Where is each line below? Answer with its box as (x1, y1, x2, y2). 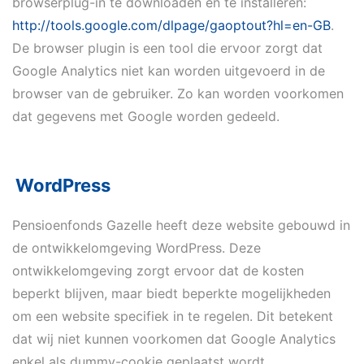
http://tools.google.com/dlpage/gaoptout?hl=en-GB (12, 17, 331, 33)
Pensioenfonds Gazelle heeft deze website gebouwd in (12, 217, 350, 233)
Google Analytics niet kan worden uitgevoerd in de (12, 63, 325, 79)
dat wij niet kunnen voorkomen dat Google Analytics (12, 331, 336, 347)
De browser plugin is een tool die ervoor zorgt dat (12, 40, 323, 56)
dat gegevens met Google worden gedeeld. (12, 108, 279, 124)
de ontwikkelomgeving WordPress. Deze (12, 240, 261, 256)
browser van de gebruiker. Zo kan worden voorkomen (12, 85, 344, 102)
